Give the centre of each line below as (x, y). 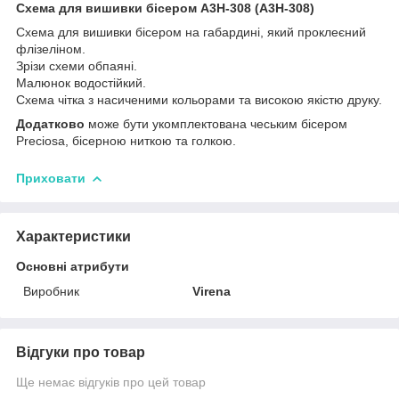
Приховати (51, 178)
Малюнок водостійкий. (81, 82)
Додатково (50, 123)
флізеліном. (51, 49)
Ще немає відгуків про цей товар (111, 382)
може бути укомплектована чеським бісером (216, 123)
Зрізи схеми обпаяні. (77, 65)
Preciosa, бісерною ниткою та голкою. (126, 140)
